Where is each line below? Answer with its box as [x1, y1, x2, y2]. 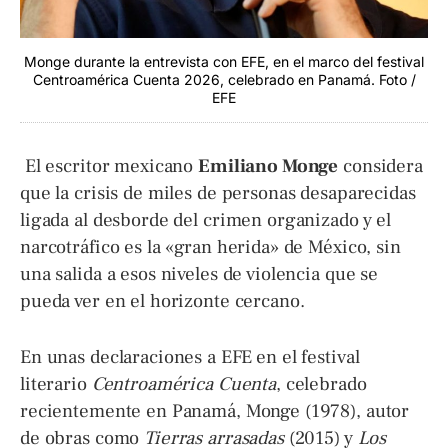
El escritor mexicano [20, 154, 199, 178]
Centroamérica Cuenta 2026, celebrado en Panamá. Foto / [32, 71, 416, 88]
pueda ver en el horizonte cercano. [20, 289, 305, 313]
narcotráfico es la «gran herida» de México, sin [20, 235, 401, 259]
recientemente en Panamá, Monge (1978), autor [20, 398, 410, 423]
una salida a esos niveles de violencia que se [20, 262, 379, 286]
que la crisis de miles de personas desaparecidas [20, 181, 416, 205]
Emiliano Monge [198, 154, 339, 178]
